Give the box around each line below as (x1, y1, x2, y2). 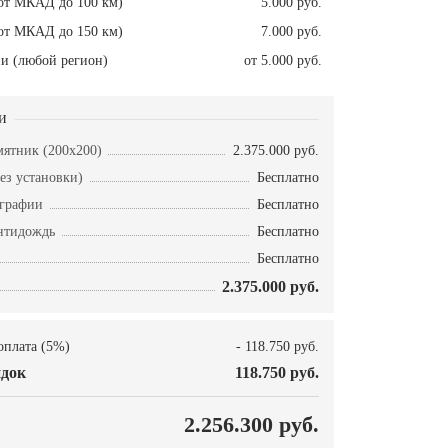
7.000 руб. (261, 24, 322, 40)
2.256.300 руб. (184, 412, 319, 438)
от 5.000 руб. (244, 53, 322, 69)
